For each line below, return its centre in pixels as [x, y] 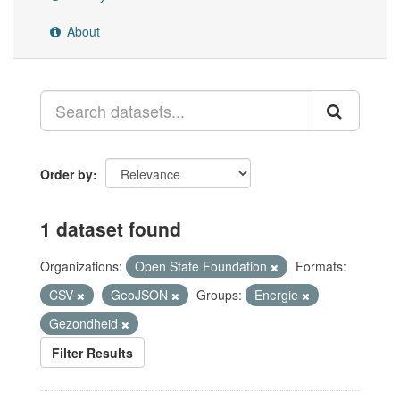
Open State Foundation [203, 266]
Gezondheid [85, 323]
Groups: [219, 295]
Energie [278, 295]
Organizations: [81, 266]
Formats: [321, 266]
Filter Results [92, 353]
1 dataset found [111, 229]
